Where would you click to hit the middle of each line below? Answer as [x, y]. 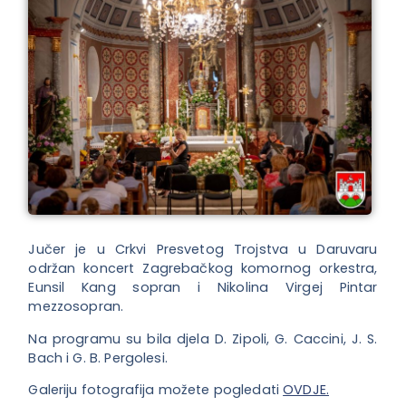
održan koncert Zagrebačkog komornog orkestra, [203, 269]
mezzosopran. [76, 307]
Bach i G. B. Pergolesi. [98, 358]
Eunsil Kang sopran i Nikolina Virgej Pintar [203, 288]
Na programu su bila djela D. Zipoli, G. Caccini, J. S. [203, 338]
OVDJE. [306, 390]
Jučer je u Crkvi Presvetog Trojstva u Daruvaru [203, 250]
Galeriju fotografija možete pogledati [156, 390]
